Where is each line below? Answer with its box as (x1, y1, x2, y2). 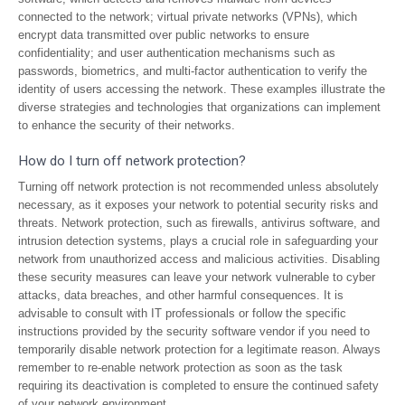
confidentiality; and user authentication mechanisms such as (18, 46, 335, 60)
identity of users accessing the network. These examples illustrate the (18, 82, 385, 96)
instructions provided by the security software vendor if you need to (18, 325, 370, 338)
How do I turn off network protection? (18, 153, 246, 169)
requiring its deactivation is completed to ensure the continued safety (18, 379, 379, 392)
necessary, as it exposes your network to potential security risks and (18, 198, 378, 212)
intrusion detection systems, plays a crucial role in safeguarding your (18, 234, 378, 248)
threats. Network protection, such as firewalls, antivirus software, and (18, 216, 380, 230)
